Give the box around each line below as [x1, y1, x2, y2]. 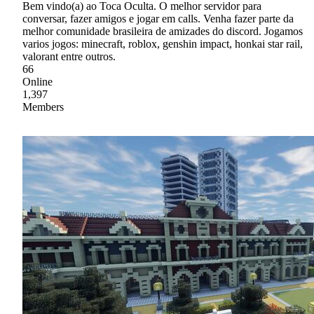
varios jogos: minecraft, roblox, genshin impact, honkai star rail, [22, 37, 303, 50]
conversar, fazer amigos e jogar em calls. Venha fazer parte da [22, 12, 294, 25]
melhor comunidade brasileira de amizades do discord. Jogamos [22, 25, 303, 37]
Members [22, 100, 64, 113]
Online [22, 75, 53, 88]
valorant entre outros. [22, 50, 116, 62]
